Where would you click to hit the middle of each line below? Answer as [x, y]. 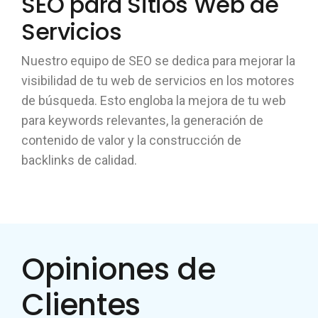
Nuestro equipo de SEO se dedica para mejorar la [158, 61]
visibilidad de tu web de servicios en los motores [158, 81]
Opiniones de [119, 269]
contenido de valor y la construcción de [131, 140]
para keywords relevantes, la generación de [142, 120]
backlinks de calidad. [79, 160]
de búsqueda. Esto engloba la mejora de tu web [154, 100]
